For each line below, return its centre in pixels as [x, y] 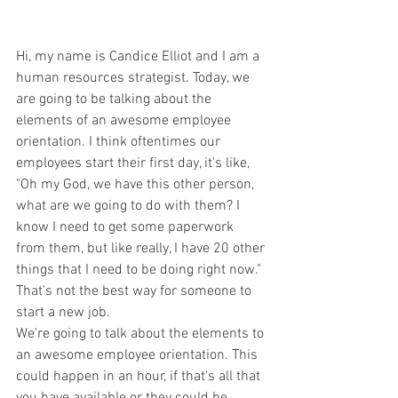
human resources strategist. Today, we [135, 78]
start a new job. [63, 312]
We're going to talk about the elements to [142, 334]
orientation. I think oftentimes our [120, 142]
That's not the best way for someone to [135, 291]
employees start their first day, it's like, [135, 163]
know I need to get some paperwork [127, 227]
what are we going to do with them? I [130, 206]
